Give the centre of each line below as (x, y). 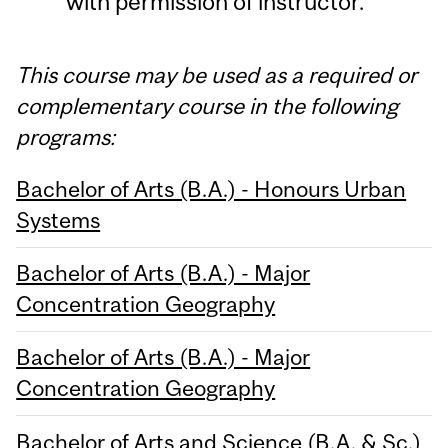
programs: (66, 136)
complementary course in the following (207, 105)
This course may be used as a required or (217, 74)
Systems (58, 219)
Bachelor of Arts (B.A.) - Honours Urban (211, 188)
